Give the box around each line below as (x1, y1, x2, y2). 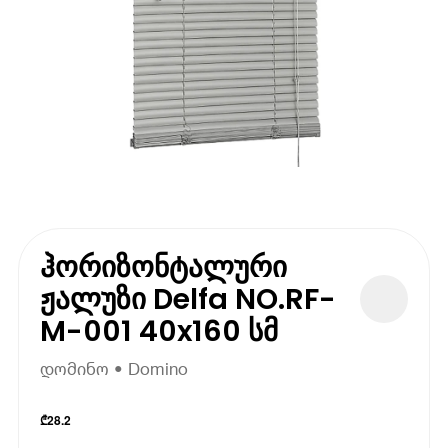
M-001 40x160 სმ (40, 310, 279, 351)
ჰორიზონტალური (40, 246, 288, 287)
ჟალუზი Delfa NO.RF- (40, 278, 337, 319)
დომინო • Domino (40, 359, 189, 379)
